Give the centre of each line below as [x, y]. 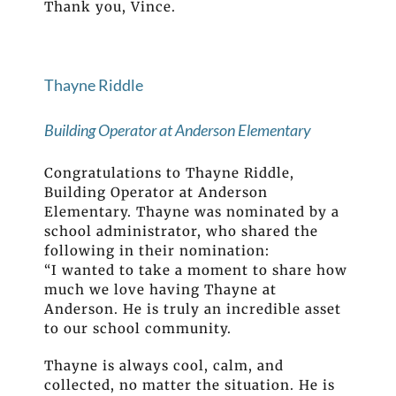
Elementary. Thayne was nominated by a [192, 211]
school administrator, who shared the [181, 231]
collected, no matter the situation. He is [190, 385]
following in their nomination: [157, 250]
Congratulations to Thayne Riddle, [169, 172]
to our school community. [138, 328]
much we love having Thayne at [160, 289]
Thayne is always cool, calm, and [164, 365]
